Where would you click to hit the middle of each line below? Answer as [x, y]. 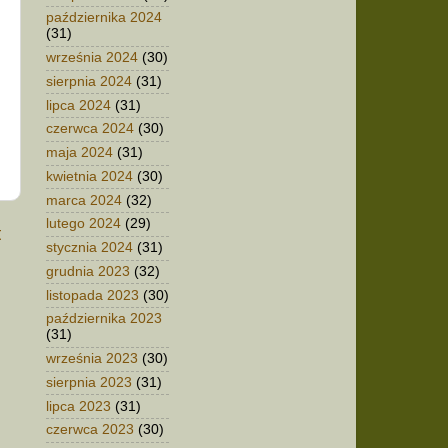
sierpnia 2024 [89, 81]
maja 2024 [79, 153]
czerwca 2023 [90, 430]
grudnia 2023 [88, 271]
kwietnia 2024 [89, 176]
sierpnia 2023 [89, 382]
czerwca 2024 [90, 129]
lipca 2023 [78, 406]
